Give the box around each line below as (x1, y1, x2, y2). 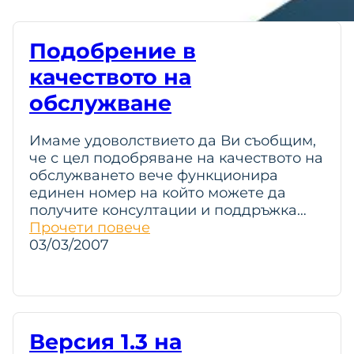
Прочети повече (29, 219, 150, 236)
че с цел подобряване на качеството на (29, 149, 323, 167)
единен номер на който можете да (29, 184, 286, 201)
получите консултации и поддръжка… (29, 201, 307, 219)
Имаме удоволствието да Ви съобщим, (29, 132, 316, 149)
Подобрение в (29, 38, 196, 64)
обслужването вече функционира (29, 167, 278, 184)
